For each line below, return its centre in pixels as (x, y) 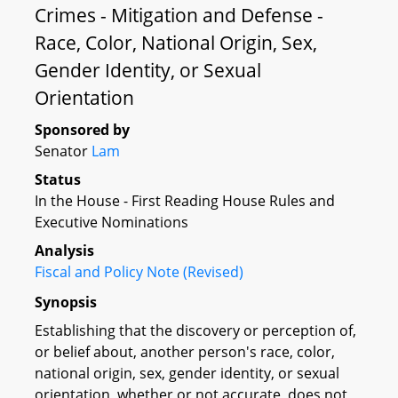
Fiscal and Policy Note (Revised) (139, 272)
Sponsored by (82, 130)
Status (58, 179)
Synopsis (66, 302)
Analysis (64, 251)
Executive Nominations (111, 222)
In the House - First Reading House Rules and (185, 201)
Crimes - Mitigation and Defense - (179, 15)
